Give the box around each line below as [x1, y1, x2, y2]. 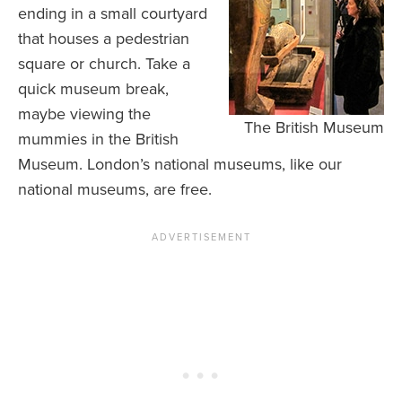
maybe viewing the [18, 103, 151, 124]
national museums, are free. [18, 179, 212, 199]
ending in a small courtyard [18, 3, 207, 23]
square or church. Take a [18, 53, 190, 74]
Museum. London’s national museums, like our [18, 153, 342, 174]
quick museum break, [18, 78, 169, 99]
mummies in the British [18, 128, 179, 149]
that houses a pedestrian [18, 28, 189, 48]
